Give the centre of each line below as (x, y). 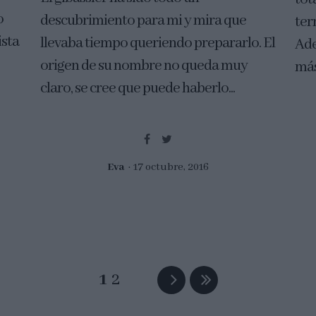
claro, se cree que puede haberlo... (137, 88)
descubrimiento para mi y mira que (143, 20)
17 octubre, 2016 (171, 167)
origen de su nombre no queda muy (144, 66)
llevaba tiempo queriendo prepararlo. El (157, 43)
